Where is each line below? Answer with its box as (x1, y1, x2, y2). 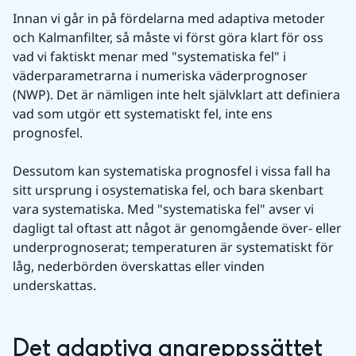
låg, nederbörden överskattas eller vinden (13, 257, 265, 275)
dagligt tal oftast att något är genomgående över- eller (13, 219, 342, 237)
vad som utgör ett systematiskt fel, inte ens (13, 105, 273, 122)
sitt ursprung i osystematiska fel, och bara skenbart (13, 181, 323, 199)
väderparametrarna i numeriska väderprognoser (13, 67, 308, 84)
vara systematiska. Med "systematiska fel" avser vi (13, 200, 314, 218)
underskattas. (13, 277, 96, 294)
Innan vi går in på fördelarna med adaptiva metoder (13, 10, 325, 27)
